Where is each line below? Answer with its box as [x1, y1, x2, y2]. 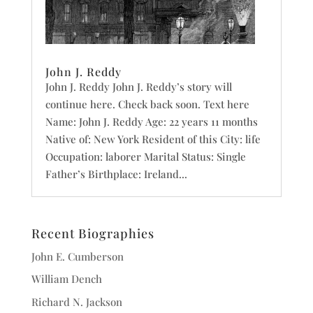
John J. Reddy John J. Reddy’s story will [45, 79, 232, 94]
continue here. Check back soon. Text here [45, 96, 249, 111]
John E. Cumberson [31, 249, 124, 263]
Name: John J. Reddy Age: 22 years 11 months [45, 114, 258, 129]
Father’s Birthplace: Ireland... [45, 166, 187, 181]
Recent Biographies [31, 224, 154, 242]
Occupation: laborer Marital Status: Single [45, 149, 246, 163]
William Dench [31, 272, 102, 286]
